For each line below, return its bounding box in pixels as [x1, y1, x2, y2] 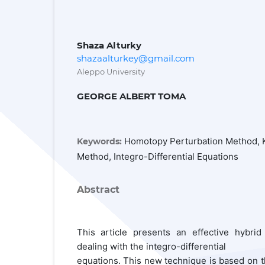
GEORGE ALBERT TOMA [76, 90, 186, 102]
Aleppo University [76, 66, 145, 76]
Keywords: [76, 135, 124, 147]
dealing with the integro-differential [76, 240, 226, 252]
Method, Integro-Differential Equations [76, 150, 238, 162]
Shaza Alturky [76, 39, 141, 51]
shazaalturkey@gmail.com [76, 52, 195, 64]
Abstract [76, 183, 119, 195]
